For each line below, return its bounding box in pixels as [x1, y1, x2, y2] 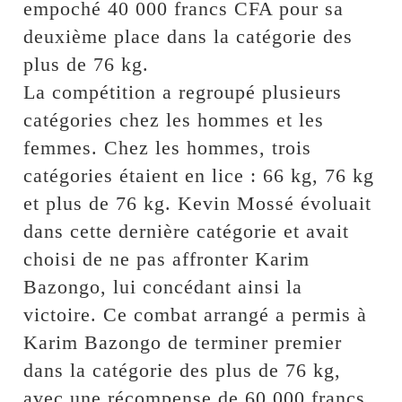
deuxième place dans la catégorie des [23, 25, 354, 48]
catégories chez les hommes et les [23, 109, 325, 132]
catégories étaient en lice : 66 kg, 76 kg [23, 164, 375, 188]
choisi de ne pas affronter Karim [23, 248, 310, 271]
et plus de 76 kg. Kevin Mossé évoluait [23, 192, 372, 215]
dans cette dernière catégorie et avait [23, 220, 350, 243]
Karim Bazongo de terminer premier [23, 331, 343, 354]
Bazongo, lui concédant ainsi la [23, 275, 303, 299]
